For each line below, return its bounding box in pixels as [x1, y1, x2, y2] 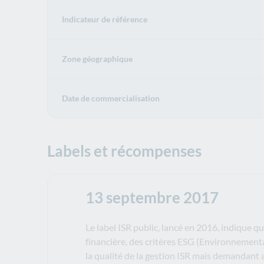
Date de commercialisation [62, 93, 160, 103]
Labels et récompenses [47, 141, 202, 160]
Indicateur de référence [62, 14, 147, 24]
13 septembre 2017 [85, 188, 219, 207]
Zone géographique [62, 54, 133, 64]
